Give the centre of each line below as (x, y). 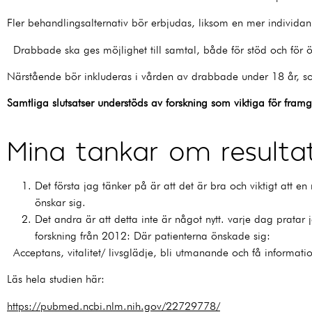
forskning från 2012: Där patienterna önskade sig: (156, 235)
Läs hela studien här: (59, 279)
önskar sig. (63, 202)
